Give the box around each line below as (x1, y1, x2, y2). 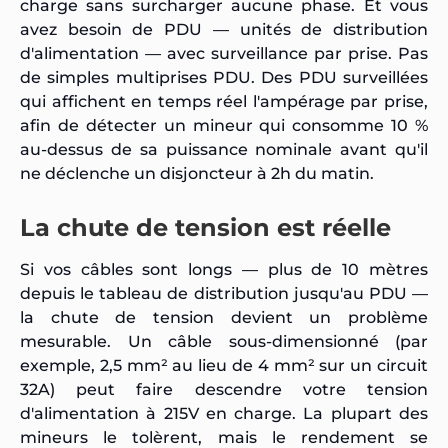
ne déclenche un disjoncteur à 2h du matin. (20, 163, 374, 183)
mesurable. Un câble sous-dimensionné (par (20, 331, 428, 351)
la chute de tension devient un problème (20, 307, 428, 327)
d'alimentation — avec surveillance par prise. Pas (20, 43, 428, 63)
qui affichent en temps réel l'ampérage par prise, (20, 91, 428, 111)
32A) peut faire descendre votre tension (20, 379, 428, 399)
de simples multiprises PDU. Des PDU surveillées (20, 67, 428, 87)
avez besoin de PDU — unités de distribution (20, 19, 428, 39)
